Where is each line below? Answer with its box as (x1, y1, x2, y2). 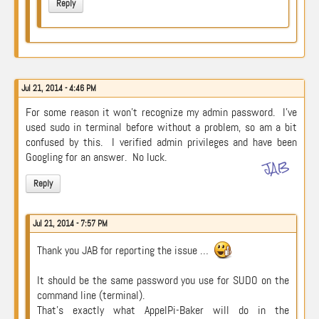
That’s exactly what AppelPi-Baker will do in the (37, 303, 289, 318)
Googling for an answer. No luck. (26, 150, 167, 164)
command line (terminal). (37, 288, 145, 303)
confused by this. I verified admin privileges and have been (26, 135, 297, 150)
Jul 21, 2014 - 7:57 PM (33, 218, 108, 229)
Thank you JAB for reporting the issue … (37, 243, 211, 258)
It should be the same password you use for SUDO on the (37, 273, 289, 288)
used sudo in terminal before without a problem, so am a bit (26, 120, 297, 135)
